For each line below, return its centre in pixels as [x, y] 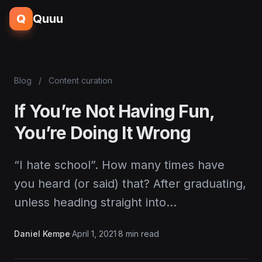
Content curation [80, 80]
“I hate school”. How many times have [119, 165]
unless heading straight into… [95, 202]
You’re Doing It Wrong [103, 133]
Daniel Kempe [42, 234]
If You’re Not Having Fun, [114, 111]
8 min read [139, 234]
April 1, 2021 [94, 234]
